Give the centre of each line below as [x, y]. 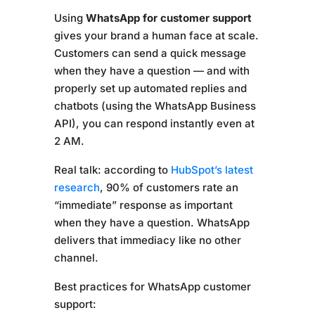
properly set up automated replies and [150, 88]
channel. [76, 258]
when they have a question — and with [152, 71]
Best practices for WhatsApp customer [152, 287]
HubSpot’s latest [212, 170]
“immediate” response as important [143, 205]
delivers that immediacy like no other [147, 240]
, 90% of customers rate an [169, 187]
